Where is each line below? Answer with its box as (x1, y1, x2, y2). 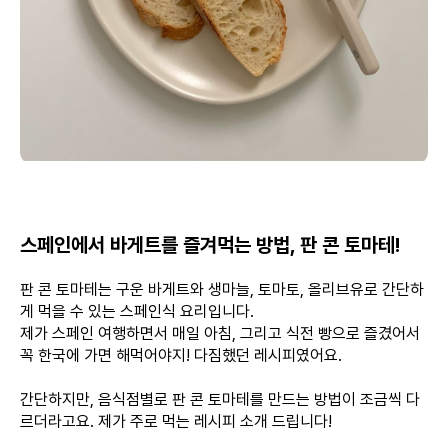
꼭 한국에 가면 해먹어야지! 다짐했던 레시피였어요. (20, 346, 342, 365)
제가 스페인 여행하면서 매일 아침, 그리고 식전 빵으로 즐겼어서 (20, 324, 420, 343)
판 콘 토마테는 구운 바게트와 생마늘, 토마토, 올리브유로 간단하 (20, 280, 424, 299)
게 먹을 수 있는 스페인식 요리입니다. (20, 302, 254, 321)
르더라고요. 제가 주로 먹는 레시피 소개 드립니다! (20, 412, 332, 431)
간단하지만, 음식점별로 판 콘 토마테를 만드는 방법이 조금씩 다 (20, 390, 420, 409)
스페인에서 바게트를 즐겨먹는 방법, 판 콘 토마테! (20, 233, 400, 257)
